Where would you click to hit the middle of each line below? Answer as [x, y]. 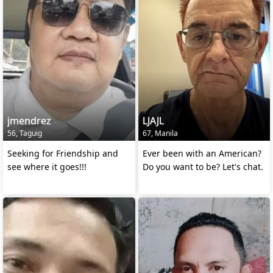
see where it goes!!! [47, 166]
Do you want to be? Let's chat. [203, 166]
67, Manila [160, 133]
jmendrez [29, 120]
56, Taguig [25, 133]
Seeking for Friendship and [63, 153]
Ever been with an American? [202, 153]
